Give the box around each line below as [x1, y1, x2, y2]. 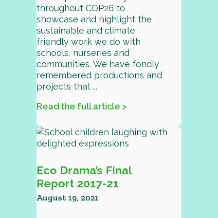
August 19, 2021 [36, 192, 99, 203]
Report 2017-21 [36, 177, 119, 190]
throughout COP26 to [36, 3, 125, 13]
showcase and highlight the [36, 14, 152, 24]
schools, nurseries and [36, 48, 129, 58]
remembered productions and [36, 70, 162, 80]
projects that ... [36, 81, 97, 91]
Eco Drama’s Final [36, 163, 131, 177]
